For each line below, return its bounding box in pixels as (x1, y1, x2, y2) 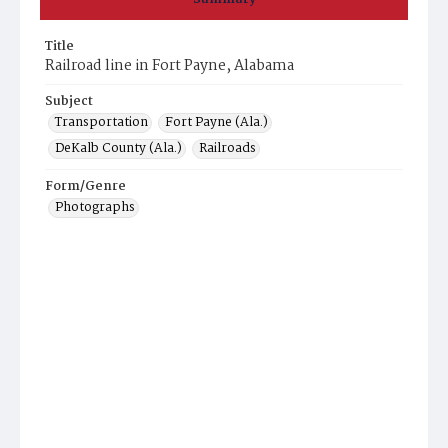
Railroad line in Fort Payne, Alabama (45, 54, 294, 78)
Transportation (55, 112, 148, 133)
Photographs (55, 197, 135, 218)
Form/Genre (45, 176, 126, 197)
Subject (45, 91, 93, 112)
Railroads (199, 138, 256, 159)
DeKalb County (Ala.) (55, 138, 182, 159)
